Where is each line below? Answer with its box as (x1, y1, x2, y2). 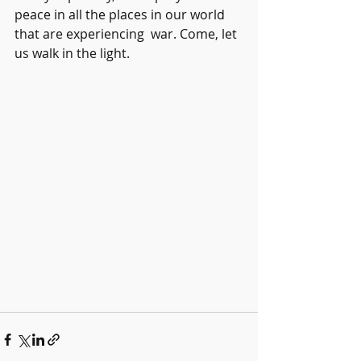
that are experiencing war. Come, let (15, 25, 240, 43)
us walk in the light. (15, 44, 130, 62)
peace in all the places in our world (15, 6, 228, 23)
